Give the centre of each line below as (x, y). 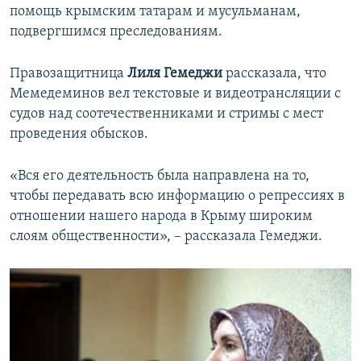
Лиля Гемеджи (175, 73)
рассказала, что (274, 73)
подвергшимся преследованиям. (116, 31)
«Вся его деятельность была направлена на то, (160, 176)
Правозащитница (68, 73)
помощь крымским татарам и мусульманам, (155, 11)
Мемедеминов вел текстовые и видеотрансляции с (175, 93)
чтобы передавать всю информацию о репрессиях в (177, 196)
